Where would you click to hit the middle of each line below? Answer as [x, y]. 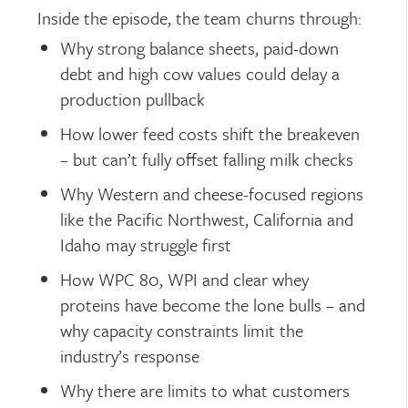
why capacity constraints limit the [182, 330]
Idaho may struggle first [146, 245]
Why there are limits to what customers [205, 390]
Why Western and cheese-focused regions [212, 194]
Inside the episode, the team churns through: [200, 18]
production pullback [133, 99]
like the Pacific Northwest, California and [207, 219]
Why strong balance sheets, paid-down [200, 48]
